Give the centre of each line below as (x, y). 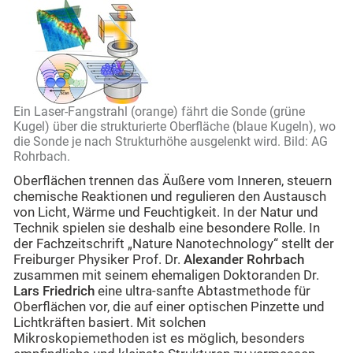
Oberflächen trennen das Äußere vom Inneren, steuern (173, 181)
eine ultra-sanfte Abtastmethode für (203, 292)
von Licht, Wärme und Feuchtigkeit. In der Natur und (166, 213)
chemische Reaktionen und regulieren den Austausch (170, 197)
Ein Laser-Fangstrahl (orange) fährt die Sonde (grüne (159, 112)
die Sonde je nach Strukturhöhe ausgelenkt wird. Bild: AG (171, 142)
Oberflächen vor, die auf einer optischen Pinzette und (169, 307)
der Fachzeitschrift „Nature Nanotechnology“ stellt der (174, 244)
